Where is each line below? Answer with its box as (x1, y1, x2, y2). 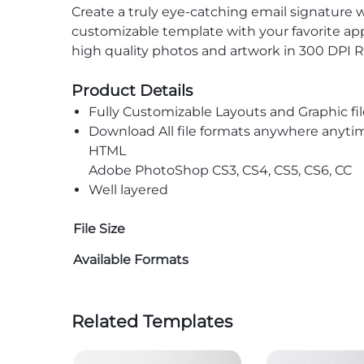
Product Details (71, 80, 193, 100)
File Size (73, 221, 125, 236)
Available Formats (73, 252, 188, 267)
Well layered (88, 182, 168, 197)
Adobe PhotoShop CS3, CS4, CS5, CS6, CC (88, 162, 352, 178)
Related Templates (71, 311, 232, 331)
